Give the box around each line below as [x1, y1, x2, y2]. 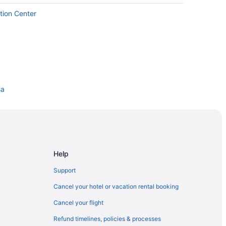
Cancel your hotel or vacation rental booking [53, 182, 179, 190]
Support [53, 166, 76, 174]
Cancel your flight [53, 198, 103, 206]
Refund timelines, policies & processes [53, 214, 161, 222]
